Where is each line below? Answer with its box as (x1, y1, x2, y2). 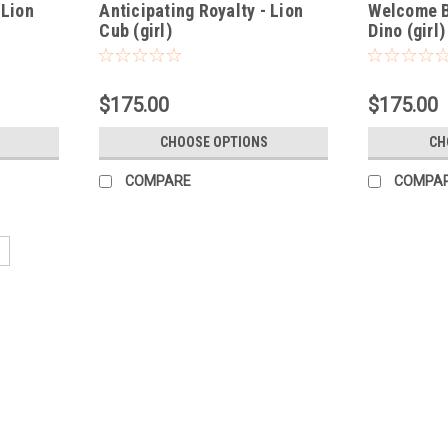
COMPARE (125, 173, 192, 190)
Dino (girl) (368, 20, 446, 42)
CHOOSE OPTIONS (159, 134, 268, 151)
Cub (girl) (99, 20, 172, 42)
